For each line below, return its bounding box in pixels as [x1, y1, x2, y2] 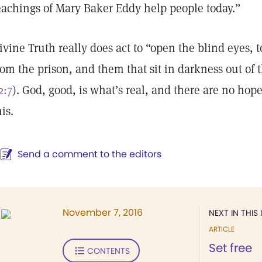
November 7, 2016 [63, 206, 143, 219]
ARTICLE [209, 224, 235, 234]
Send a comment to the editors [18, 147, 161, 161]
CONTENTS [87, 244, 130, 257]
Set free [209, 240, 252, 256]
